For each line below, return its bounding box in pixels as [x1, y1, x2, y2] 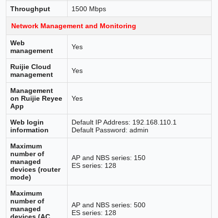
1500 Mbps [72, 4, 107, 13]
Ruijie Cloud [10, 62, 52, 71]
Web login [10, 118, 44, 126]
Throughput [10, 4, 51, 13]
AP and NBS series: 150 [72, 153, 146, 162]
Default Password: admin [72, 126, 149, 134]
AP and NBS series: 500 [72, 200, 146, 209]
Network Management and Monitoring [11, 21, 137, 30]
